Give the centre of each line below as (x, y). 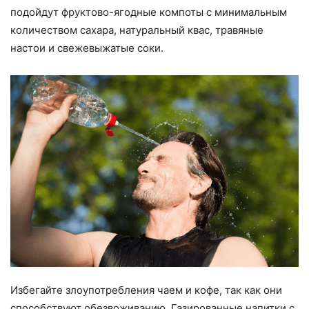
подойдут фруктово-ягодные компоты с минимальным (149, 12)
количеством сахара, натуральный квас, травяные (137, 30)
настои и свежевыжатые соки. (87, 48)
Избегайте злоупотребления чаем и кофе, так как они (146, 290)
